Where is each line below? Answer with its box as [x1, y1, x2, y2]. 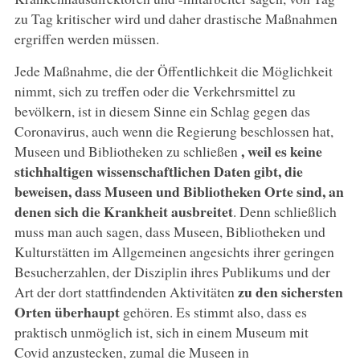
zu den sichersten [237, 280, 343, 302]
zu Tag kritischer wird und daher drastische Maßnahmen [14, 8, 337, 28]
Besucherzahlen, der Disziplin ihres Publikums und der [14, 261, 330, 281]
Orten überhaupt [14, 301, 120, 322]
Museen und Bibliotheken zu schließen [14, 141, 241, 161]
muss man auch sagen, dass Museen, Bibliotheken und [14, 221, 325, 241]
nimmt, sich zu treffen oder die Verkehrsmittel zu [14, 80, 296, 100]
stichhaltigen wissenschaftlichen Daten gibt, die [14, 160, 303, 182]
